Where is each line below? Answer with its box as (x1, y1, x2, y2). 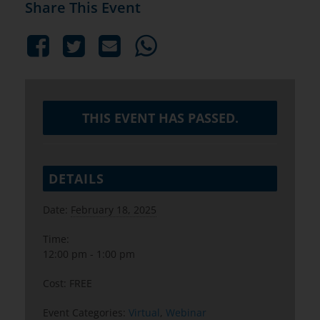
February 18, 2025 (71, 203, 156, 217)
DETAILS (49, 170, 104, 188)
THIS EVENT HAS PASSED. (81, 109, 239, 127)
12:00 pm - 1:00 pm (43, 247, 135, 261)
